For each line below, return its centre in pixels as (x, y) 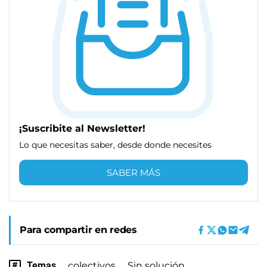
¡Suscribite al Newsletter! (82, 128)
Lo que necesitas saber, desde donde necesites (115, 145)
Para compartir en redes (78, 229)
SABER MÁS (133, 172)
